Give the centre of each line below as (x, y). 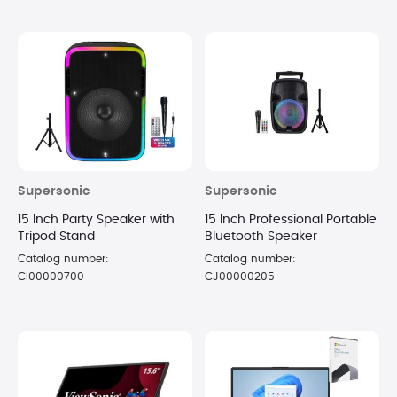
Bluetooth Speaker (261, 237)
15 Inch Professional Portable (291, 220)
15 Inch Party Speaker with (96, 220)
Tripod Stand (56, 237)
